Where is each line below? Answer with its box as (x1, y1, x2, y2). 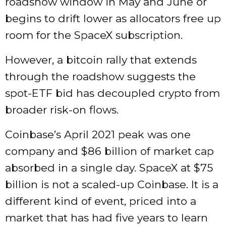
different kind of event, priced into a (5, 195, 196, 208)
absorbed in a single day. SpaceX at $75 (5, 161, 213, 175)
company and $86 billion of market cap (5, 145, 214, 158)
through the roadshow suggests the (5, 70, 196, 83)
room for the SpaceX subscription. (5, 29, 183, 42)
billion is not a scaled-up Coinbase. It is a (5, 178, 218, 191)
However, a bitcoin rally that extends (5, 53, 197, 67)
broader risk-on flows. (5, 103, 119, 117)
